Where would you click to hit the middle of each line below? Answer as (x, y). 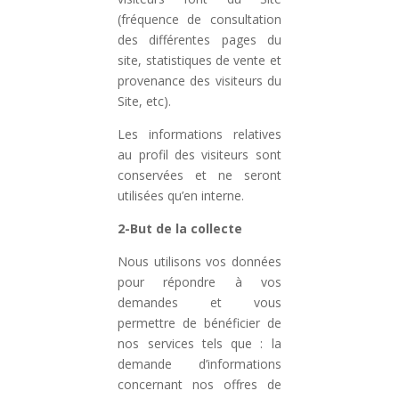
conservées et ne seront (199, 175)
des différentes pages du (199, 40)
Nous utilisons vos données (199, 261)
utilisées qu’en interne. (181, 195)
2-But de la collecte (180, 228)
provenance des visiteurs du (199, 81)
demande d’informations (199, 364)
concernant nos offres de (199, 384)
